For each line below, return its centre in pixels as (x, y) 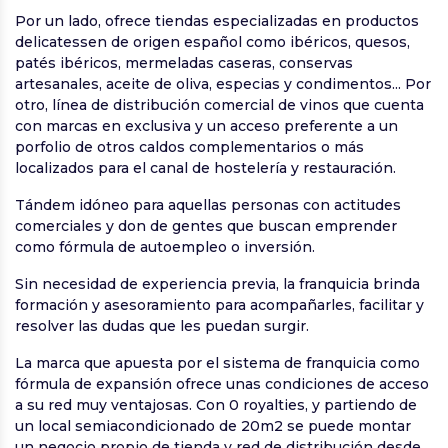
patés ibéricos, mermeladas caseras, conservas (184, 63)
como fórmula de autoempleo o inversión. (165, 247)
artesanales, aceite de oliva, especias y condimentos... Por (223, 84)
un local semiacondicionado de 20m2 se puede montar (213, 426)
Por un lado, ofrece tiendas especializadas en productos (217, 21)
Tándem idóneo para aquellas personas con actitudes (208, 205)
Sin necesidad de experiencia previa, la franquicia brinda (217, 284)
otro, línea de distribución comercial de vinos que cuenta (219, 105)
